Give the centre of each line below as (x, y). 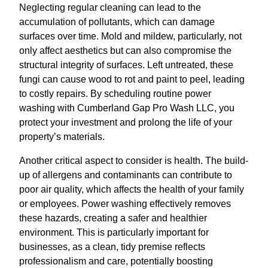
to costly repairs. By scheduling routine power (115, 93)
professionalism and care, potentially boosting (116, 261)
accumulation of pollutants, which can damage (117, 22)
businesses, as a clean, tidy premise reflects (112, 246)
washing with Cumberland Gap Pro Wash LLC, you (127, 108)
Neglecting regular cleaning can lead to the (110, 7)
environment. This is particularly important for (114, 232)
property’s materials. (62, 136)
